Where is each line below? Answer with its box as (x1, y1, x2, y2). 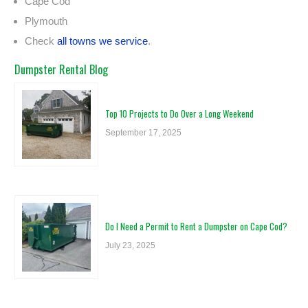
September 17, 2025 (104, 128, 181, 138)
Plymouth (25, 14, 67, 27)
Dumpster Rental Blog (14, 60, 108, 78)
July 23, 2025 (104, 241, 155, 250)
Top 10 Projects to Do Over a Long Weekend (104, 107, 254, 121)
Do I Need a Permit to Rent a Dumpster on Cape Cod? (104, 219, 287, 234)
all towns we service (57, 34, 148, 47)
